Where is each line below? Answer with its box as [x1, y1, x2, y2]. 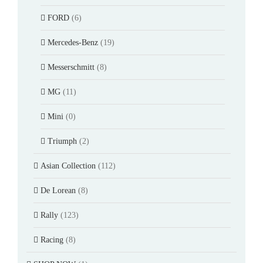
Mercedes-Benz [48, 38, 98, 47]
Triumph [48, 136, 77, 146]
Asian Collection [41, 161, 96, 170]
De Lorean [41, 186, 76, 195]
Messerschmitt [48, 62, 95, 72]
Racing [41, 235, 63, 244]
